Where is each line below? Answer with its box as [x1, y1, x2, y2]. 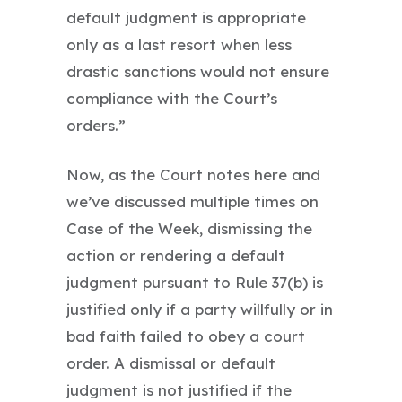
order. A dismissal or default [66, 353, 275, 372]
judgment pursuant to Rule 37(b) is [66, 272, 323, 292]
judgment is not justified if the [66, 380, 292, 399]
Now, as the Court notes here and [66, 164, 320, 184]
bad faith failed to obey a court [66, 326, 305, 345]
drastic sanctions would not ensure [66, 61, 329, 81]
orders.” [66, 115, 126, 135]
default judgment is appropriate [66, 7, 306, 27]
